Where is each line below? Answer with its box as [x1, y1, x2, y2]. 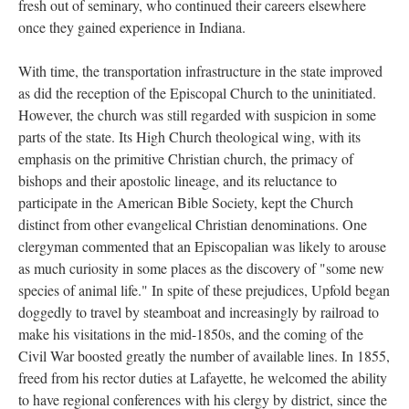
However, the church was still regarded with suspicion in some [18, 105, 376, 124]
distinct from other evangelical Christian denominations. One [18, 215, 367, 234]
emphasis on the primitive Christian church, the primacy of [18, 149, 353, 168]
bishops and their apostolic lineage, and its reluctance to [18, 171, 337, 190]
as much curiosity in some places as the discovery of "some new [18, 258, 384, 278]
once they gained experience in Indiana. [18, 17, 246, 37]
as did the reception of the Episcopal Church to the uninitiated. [18, 83, 376, 102]
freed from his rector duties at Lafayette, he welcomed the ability [18, 368, 387, 387]
